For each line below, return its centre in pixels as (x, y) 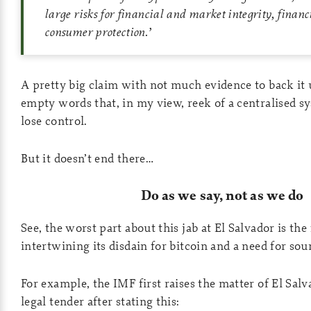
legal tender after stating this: (100, 301)
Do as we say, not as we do (222, 195)
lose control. (54, 120)
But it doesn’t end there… (87, 158)
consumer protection (95, 32)
